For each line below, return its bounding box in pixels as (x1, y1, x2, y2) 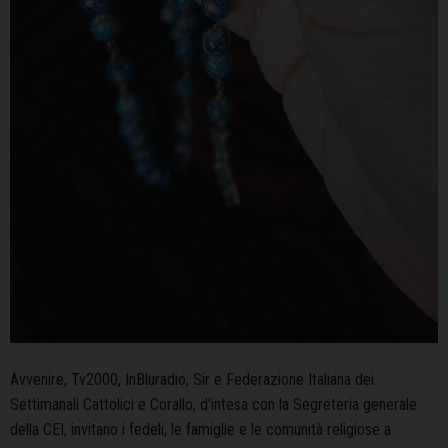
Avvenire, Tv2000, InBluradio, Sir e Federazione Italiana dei (10, 369, 374, 389)
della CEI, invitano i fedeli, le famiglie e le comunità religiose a (10, 419, 391, 439)
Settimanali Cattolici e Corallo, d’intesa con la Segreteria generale (10, 394, 417, 414)
